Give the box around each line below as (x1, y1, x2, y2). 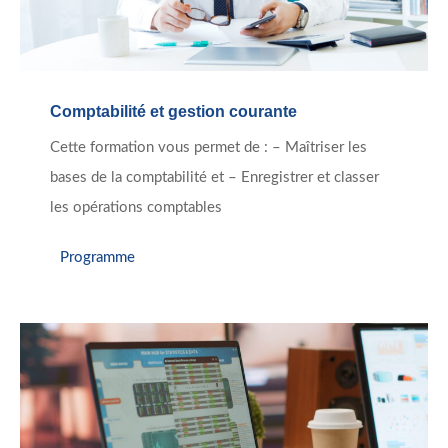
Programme (60, 249, 135, 265)
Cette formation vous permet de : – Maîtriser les (50, 140, 367, 156)
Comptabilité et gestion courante (50, 103, 297, 121)
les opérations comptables (50, 200, 222, 216)
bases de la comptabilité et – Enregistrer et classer (50, 170, 379, 186)
